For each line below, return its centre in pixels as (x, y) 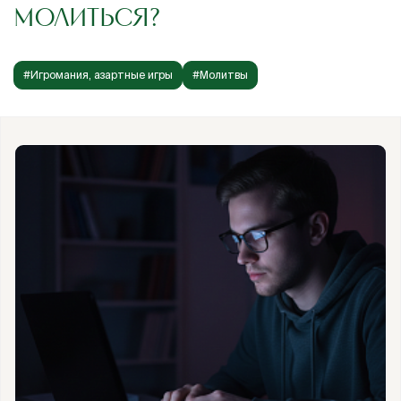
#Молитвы (220, 75)
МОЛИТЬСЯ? (87, 19)
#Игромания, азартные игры (98, 75)
